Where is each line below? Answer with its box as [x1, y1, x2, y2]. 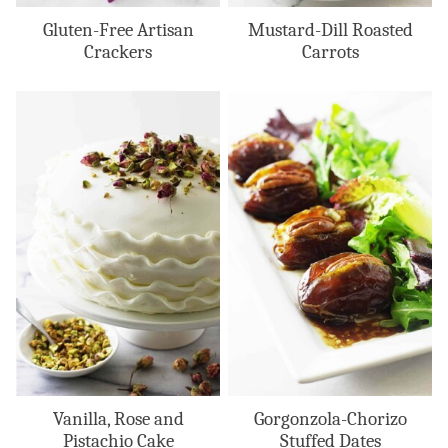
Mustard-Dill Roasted [247, 19, 413, 42]
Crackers [84, 41, 152, 64]
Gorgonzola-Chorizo [253, 407, 407, 430]
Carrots [301, 41, 359, 64]
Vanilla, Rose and [52, 407, 184, 430]
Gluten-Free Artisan [42, 19, 194, 42]
